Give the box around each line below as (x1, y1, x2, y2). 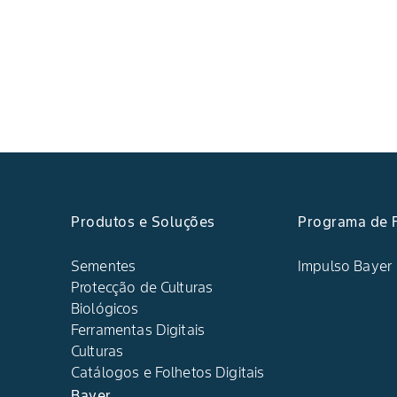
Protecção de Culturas (71, 278, 214, 296)
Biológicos (71, 300, 139, 317)
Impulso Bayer (298, 257, 392, 275)
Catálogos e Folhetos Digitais (71, 363, 265, 381)
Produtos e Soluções (71, 213, 215, 230)
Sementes (71, 257, 136, 275)
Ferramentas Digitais (71, 321, 205, 339)
